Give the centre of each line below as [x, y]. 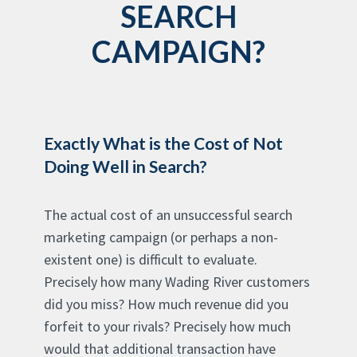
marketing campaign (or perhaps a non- [161, 237]
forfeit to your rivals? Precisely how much [167, 326]
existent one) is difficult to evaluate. [151, 259]
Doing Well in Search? [126, 166]
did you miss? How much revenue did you [166, 304]
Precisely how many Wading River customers [177, 281]
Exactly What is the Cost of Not [163, 143]
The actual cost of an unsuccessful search [168, 214]
